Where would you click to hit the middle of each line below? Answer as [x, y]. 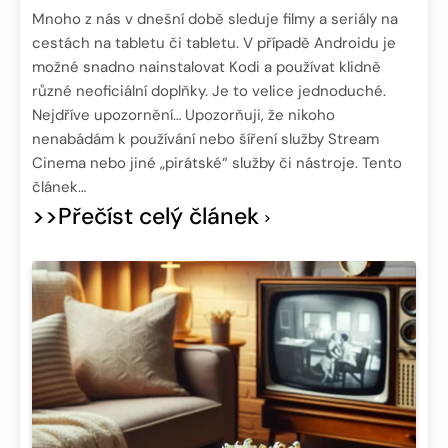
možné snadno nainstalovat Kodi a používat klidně [206, 67]
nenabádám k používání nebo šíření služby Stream [205, 139]
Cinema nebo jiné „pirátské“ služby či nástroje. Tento [217, 163]
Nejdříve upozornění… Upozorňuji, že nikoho [183, 115]
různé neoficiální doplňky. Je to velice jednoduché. [209, 91]
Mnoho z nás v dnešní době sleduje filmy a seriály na [215, 19]
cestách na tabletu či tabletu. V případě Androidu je [214, 43]
